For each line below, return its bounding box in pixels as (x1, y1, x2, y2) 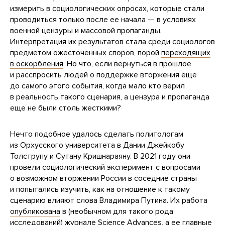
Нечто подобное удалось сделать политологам (10, 129, 183, 140)
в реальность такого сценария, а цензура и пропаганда (10, 92, 209, 102)
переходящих (161, 48, 210, 58)
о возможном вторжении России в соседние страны (10, 173, 197, 184)
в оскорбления (10, 59, 63, 69)
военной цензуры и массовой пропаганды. (10, 26, 162, 36)
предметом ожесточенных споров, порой (10, 48, 161, 58)
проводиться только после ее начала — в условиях (10, 15, 196, 25)
